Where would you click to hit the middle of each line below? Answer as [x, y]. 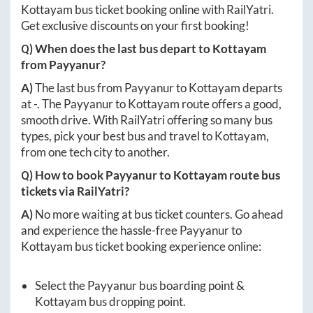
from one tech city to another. [95, 152]
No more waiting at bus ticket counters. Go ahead [159, 214]
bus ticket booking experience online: [167, 246]
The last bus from [80, 87]
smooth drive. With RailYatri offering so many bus [147, 119]
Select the [61, 285]
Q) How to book [63, 175]
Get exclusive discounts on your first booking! [135, 25]
